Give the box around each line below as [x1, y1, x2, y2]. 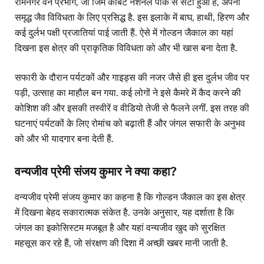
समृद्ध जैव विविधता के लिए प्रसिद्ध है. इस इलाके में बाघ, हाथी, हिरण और [15, 11, 249, 23]
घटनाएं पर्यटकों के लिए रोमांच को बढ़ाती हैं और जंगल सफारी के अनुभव [15, 118, 245, 130]
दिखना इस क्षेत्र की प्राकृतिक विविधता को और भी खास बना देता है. [15, 42, 237, 54]
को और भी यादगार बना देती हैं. [15, 133, 114, 145]
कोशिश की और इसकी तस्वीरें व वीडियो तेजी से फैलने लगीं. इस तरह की [15, 103, 249, 114]
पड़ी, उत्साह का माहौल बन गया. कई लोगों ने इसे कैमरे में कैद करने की [15, 87, 241, 99]
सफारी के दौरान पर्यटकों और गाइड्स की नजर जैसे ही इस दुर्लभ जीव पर [15, 72, 249, 84]
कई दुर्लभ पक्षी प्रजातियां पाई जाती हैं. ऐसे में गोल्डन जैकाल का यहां [15, 27, 233, 38]
